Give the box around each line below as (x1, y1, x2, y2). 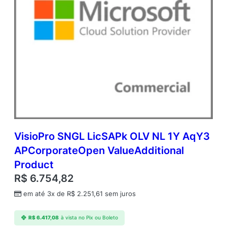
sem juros (103, 190, 136, 198)
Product (14, 159, 54, 171)
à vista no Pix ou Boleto (60, 215, 118, 221)
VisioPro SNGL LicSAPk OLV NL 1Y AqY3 (14, 130, 210, 143)
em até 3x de (23, 190, 67, 198)
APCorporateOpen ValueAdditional (14, 144, 184, 157)
